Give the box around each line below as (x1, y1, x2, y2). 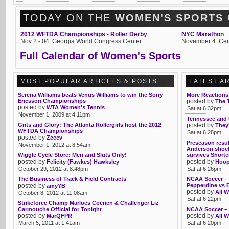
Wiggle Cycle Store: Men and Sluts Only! (18, 152, 127, 158)
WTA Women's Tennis (47, 104, 105, 110)
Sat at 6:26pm (187, 166, 221, 172)
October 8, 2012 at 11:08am (18, 190, 87, 196)
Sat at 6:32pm (187, 105, 221, 111)
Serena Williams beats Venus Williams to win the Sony (18, 91, 163, 98)
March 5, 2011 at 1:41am (18, 220, 80, 226)
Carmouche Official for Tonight (18, 206, 102, 212)
